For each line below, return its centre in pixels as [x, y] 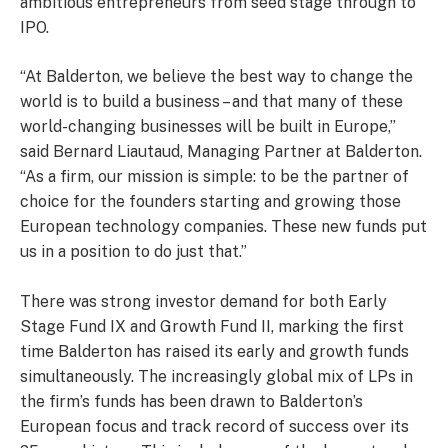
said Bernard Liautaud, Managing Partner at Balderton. [221, 152]
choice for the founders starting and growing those [210, 202]
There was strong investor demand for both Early [203, 301]
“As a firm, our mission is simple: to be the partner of [214, 177]
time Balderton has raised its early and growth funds [214, 351]
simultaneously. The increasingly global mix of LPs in [216, 376]
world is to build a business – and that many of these [211, 102]
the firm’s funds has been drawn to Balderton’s [191, 401]
